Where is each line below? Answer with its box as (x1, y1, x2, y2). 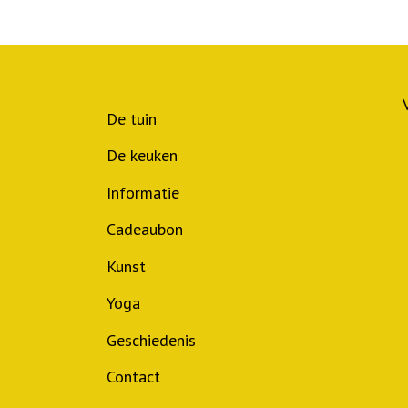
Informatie (107, 181, 179, 203)
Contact (107, 366, 160, 388)
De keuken (107, 145, 178, 167)
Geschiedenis (107, 329, 196, 351)
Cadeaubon (107, 219, 183, 240)
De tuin (107, 107, 157, 129)
